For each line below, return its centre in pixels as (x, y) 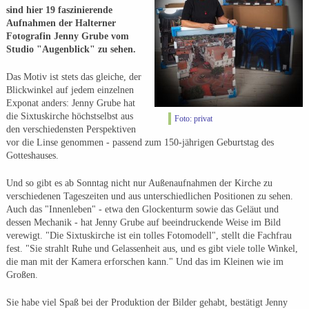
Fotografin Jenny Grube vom (67, 37)
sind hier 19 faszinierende (59, 10)
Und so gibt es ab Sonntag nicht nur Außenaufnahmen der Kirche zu (139, 183)
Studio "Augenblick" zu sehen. (71, 50)
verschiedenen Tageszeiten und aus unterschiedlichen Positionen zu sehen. (149, 197)
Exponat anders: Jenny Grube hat (70, 103)
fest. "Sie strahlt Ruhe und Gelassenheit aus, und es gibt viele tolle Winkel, (152, 249)
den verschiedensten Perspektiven (71, 130)
